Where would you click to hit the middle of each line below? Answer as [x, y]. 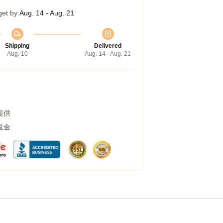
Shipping [17, 46]
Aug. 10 [17, 54]
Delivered [108, 46]
